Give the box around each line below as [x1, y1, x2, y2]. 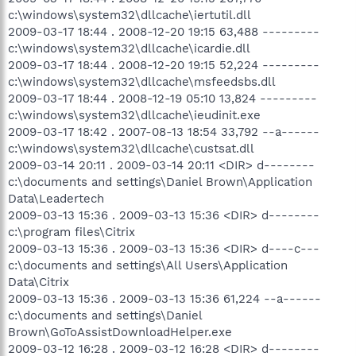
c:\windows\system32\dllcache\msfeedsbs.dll [8, 74, 276, 89]
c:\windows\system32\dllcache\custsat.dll [8, 141, 254, 156]
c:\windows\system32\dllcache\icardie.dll [8, 41, 250, 56]
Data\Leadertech [8, 191, 104, 206]
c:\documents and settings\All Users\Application [8, 257, 288, 273]
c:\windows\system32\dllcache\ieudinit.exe [8, 107, 261, 122]
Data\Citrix [8, 274, 69, 289]
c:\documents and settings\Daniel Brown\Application [8, 174, 312, 189]
